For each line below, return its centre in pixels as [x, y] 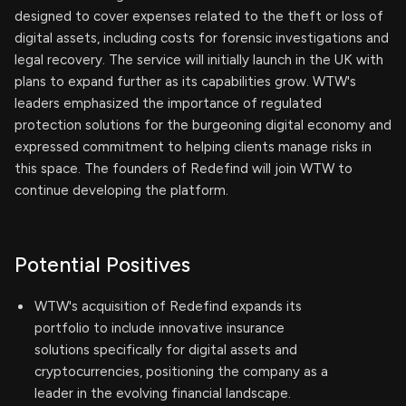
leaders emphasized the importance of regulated [168, 103]
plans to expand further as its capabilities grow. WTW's [185, 82]
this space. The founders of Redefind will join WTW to [184, 169]
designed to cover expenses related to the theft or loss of [199, 16]
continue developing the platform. [121, 190]
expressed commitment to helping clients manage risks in [193, 147]
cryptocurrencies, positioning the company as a [181, 372]
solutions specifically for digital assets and [166, 350]
